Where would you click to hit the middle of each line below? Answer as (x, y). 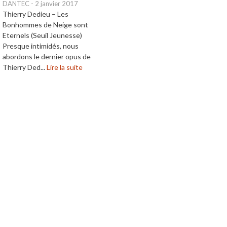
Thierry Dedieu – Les (35, 14)
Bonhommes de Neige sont (45, 25)
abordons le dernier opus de (47, 57)
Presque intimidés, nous (41, 46)
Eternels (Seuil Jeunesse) (42, 35)
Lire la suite (65, 67)
